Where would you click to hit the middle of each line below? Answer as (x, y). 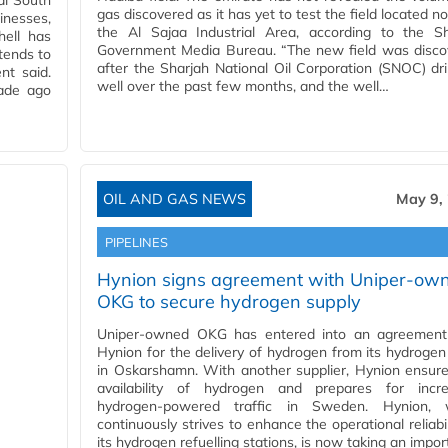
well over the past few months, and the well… (243, 86)
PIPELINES (136, 242)
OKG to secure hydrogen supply (229, 302)
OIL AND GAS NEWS (174, 199)
